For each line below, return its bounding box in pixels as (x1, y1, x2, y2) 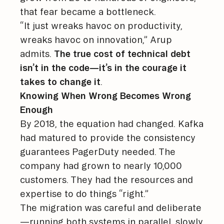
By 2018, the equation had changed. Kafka (20, 118, 203, 128)
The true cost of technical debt (54, 48, 190, 58)
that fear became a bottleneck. (20, 6, 156, 16)
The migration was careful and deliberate (20, 202, 201, 212)
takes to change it (20, 76, 100, 86)
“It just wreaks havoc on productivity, (20, 20, 182, 30)
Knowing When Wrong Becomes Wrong (20, 90, 191, 100)
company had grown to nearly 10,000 (20, 160, 182, 170)
